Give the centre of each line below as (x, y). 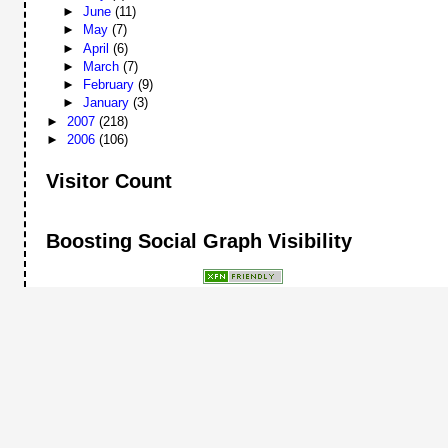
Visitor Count (109, 181)
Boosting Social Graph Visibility (199, 240)
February (110, 85)
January (107, 103)
